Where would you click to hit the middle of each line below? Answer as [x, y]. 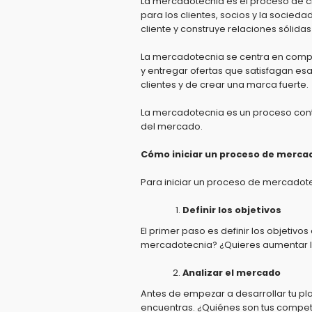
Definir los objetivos [232, 210]
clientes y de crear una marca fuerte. [225, 85]
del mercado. [172, 126]
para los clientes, [179, 15]
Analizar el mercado [232, 273]
